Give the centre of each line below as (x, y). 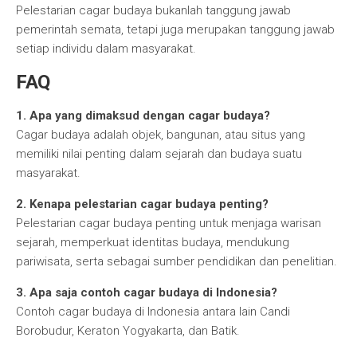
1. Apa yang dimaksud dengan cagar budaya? (143, 116)
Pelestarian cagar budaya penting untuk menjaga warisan (169, 223)
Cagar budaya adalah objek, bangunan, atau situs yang (161, 135)
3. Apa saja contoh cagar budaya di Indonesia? (147, 292)
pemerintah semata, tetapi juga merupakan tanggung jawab (175, 29)
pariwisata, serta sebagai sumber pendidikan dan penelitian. (177, 261)
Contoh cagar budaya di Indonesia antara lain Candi (153, 312)
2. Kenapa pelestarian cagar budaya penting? (142, 204)
